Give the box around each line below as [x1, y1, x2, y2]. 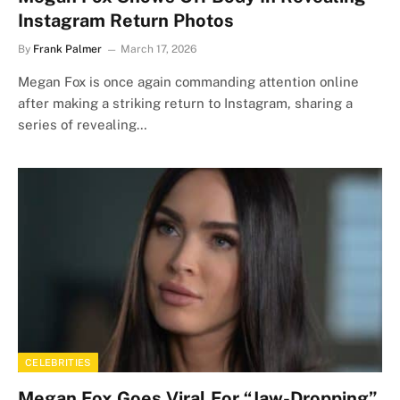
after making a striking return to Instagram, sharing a [18, 95, 353, 111]
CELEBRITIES [25, 357, 91, 368]
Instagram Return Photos [18, 9, 234, 31]
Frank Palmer [33, 42, 102, 55]
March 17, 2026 [121, 42, 196, 55]
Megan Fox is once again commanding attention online [18, 73, 359, 89]
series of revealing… [18, 116, 147, 132]
